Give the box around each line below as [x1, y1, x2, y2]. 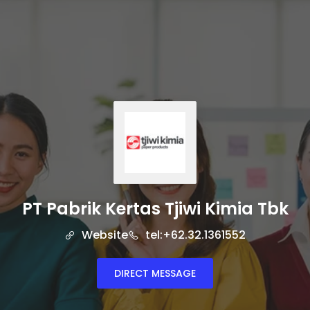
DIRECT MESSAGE [114, 266, 196, 280]
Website [79, 227, 128, 243]
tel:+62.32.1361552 [143, 227, 246, 243]
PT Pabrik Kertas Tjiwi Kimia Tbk [21, 197, 289, 220]
